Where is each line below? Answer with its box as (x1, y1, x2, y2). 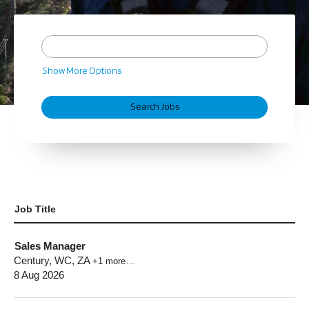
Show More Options (42, 66, 122, 77)
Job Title (14, 203, 56, 215)
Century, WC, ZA (14, 255, 92, 266)
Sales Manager (14, 240, 86, 252)
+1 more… (92, 256, 134, 266)
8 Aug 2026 (14, 269, 64, 281)
